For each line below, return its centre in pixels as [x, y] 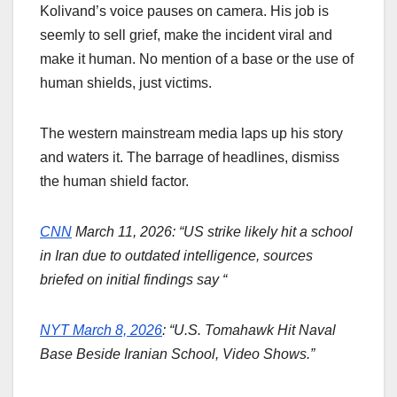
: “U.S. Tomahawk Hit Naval [249, 331]
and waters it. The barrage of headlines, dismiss [190, 158]
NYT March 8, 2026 [101, 331]
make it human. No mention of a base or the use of [197, 59]
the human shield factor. [114, 182]
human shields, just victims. [126, 83]
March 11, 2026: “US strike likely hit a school [212, 232]
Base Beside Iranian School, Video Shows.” [177, 354]
